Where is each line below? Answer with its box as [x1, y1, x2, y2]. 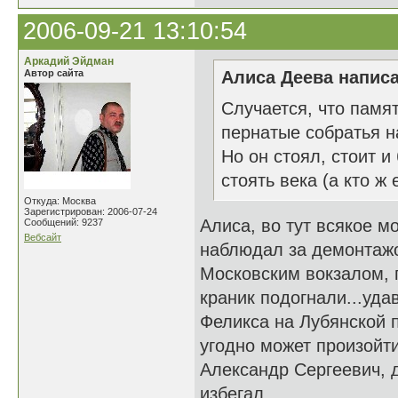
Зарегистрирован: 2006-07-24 [24, 206, 157, 217]
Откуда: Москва [24, 195, 96, 206]
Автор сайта [24, 68, 84, 78]
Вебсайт [24, 232, 61, 243]
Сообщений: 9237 [24, 217, 103, 227]
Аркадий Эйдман [24, 55, 114, 68]
